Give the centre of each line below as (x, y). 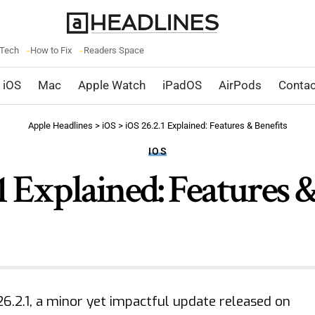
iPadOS (182, 85)
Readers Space (114, 51)
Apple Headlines (60, 126)
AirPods (240, 85)
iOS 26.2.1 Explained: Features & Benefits (206, 126)
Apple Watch (112, 85)
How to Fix (51, 51)
